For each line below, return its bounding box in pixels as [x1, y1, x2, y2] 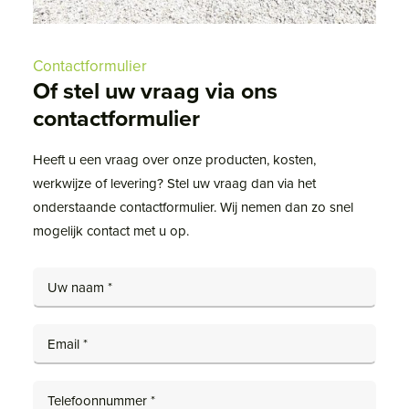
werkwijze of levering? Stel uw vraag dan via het [33, 173, 316, 193]
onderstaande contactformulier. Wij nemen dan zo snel [33, 197, 353, 216]
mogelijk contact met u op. [33, 221, 189, 240]
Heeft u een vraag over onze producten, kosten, [33, 150, 316, 169]
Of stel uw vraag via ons [33, 74, 278, 107]
